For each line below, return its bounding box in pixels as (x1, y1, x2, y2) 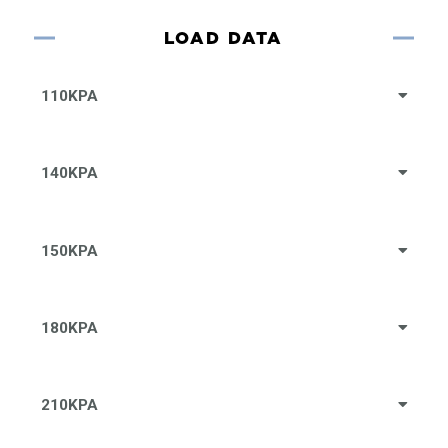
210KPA (41, 396, 99, 415)
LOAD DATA (164, 25, 284, 50)
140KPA (41, 164, 99, 183)
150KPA (41, 241, 99, 260)
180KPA (41, 319, 99, 337)
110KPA (41, 86, 99, 105)
